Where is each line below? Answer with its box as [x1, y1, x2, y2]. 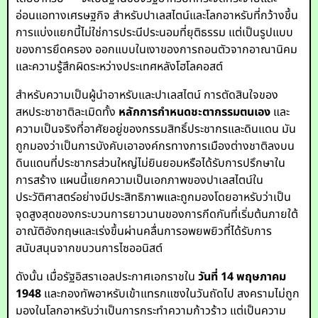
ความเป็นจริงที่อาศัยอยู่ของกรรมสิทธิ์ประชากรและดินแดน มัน [16, 121, 297, 138]
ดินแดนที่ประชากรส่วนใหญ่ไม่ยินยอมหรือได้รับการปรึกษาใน [16, 155, 286, 172]
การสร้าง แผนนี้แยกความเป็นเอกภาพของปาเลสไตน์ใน [16, 172, 264, 189]
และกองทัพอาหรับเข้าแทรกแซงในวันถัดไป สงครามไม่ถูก [41, 285, 300, 302]
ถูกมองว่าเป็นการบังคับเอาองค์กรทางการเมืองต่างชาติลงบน [16, 138, 295, 155]
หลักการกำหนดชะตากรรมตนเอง [119, 104, 271, 121]
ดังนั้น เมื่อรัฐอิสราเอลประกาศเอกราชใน [16, 268, 199, 285]
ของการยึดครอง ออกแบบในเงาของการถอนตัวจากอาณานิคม [16, 41, 298, 58]
